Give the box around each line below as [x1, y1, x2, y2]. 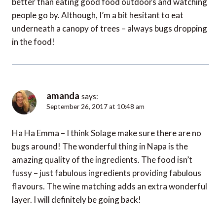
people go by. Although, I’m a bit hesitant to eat [12, 9, 184, 20]
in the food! [12, 36, 55, 47]
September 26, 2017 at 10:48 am [46, 102, 145, 110]
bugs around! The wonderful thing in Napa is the [12, 141, 188, 151]
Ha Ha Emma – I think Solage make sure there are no [12, 127, 201, 138]
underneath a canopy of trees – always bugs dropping [12, 23, 207, 34]
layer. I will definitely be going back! [12, 194, 141, 205]
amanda [46, 89, 79, 101]
